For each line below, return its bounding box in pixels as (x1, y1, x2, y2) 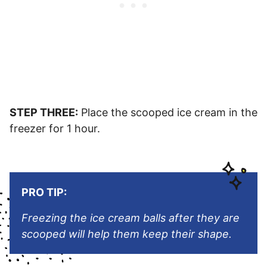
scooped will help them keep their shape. (21, 228, 232, 241)
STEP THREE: (10, 106, 78, 119)
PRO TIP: (21, 186, 67, 199)
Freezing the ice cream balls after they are (21, 212, 240, 225)
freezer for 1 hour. (10, 122, 100, 135)
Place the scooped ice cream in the (78, 106, 257, 119)
